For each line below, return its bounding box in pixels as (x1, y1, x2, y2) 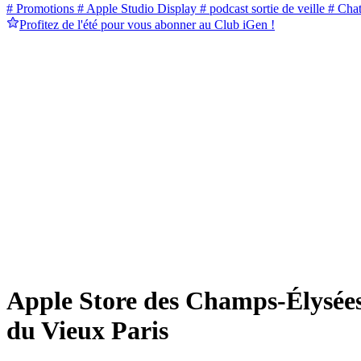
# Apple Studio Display (74, 2, 197, 16)
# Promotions (6, 2, 74, 16)
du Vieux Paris (6, 315, 168, 345)
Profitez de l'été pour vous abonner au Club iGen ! (19, 18, 275, 32)
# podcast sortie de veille (197, 2, 325, 16)
